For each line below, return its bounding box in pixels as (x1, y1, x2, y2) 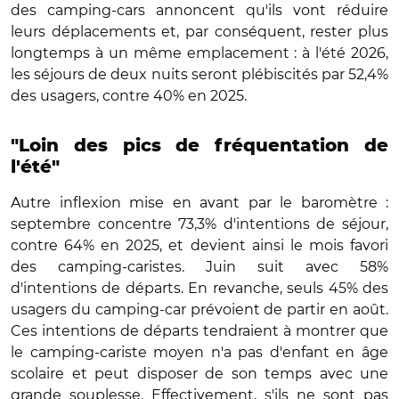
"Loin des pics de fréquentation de (11, 136, 388, 155)
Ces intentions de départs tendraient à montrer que (11, 322, 388, 339)
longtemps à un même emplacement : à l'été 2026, (11, 44, 388, 61)
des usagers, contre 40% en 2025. (11, 86, 247, 104)
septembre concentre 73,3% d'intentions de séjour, (11, 215, 388, 232)
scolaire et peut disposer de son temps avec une (11, 364, 388, 382)
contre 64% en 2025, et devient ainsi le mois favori (11, 236, 388, 254)
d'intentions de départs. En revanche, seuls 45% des (11, 279, 388, 297)
